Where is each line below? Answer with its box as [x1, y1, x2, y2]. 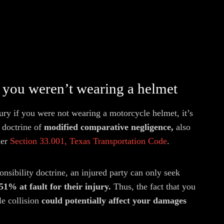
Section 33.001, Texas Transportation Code [10, 136, 167, 146]
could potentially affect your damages [41, 195, 186, 205]
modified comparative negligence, [44, 122, 173, 132]
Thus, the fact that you [113, 181, 195, 191]
